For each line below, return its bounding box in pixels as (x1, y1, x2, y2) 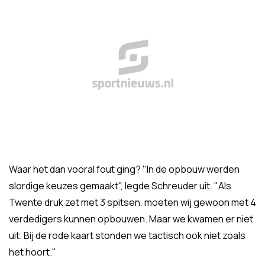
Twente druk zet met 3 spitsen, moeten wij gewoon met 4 (9, 196, 256, 209)
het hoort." (9, 245, 56, 258)
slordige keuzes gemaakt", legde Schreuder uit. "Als (9, 179, 231, 192)
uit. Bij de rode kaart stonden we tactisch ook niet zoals (9, 229, 245, 242)
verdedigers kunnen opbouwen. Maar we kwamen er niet (9, 212, 253, 225)
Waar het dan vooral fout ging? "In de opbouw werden (9, 163, 240, 176)
